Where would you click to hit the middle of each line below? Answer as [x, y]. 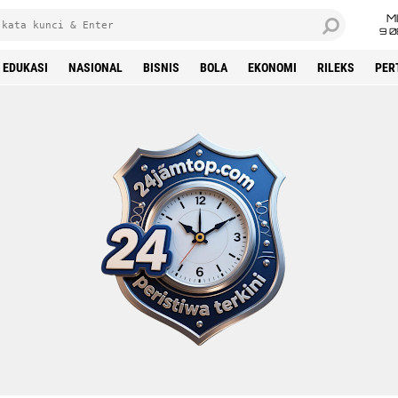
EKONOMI [272, 68]
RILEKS [336, 68]
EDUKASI [25, 68]
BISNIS [161, 68]
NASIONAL [96, 68]
